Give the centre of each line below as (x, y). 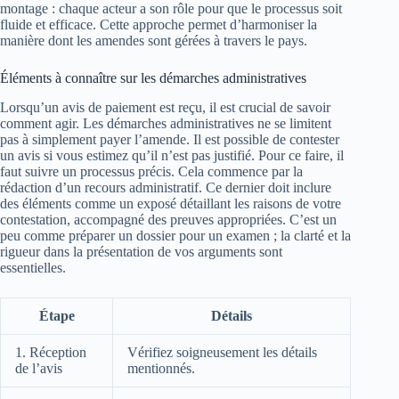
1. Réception (51, 352)
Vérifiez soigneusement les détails (222, 352)
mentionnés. (161, 368)
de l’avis (39, 368)
